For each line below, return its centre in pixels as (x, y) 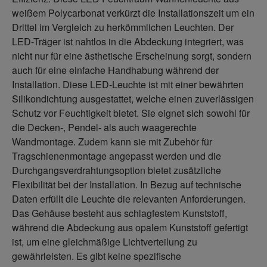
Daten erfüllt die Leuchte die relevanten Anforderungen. (129, 199)
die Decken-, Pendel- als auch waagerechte (104, 127)
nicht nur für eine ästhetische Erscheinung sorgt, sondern (132, 56)
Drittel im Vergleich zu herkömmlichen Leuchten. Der (123, 27)
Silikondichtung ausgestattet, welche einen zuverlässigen (133, 99)
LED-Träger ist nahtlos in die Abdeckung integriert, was (128, 41)
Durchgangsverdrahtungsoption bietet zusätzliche (117, 170)
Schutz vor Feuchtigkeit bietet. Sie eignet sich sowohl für (131, 113)
